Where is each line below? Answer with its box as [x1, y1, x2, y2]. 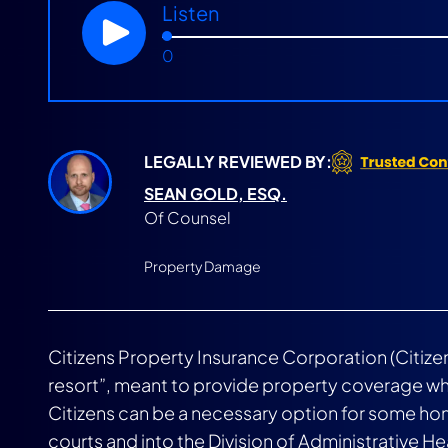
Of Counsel [144, 207, 231, 228]
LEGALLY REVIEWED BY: [144, 151, 332, 172]
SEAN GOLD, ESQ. [144, 183, 287, 204]
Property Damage [144, 257, 261, 275]
